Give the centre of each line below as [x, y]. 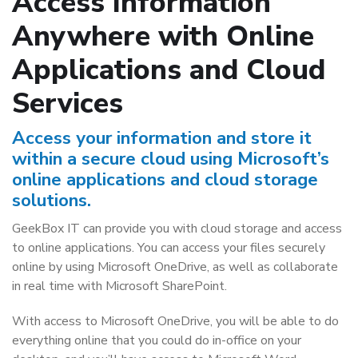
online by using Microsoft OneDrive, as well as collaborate [175, 267]
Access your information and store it [162, 138]
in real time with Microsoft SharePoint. [119, 286]
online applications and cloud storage [165, 179]
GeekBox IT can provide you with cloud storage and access [177, 229]
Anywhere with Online [163, 36]
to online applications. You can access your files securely [169, 248]
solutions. [52, 200]
